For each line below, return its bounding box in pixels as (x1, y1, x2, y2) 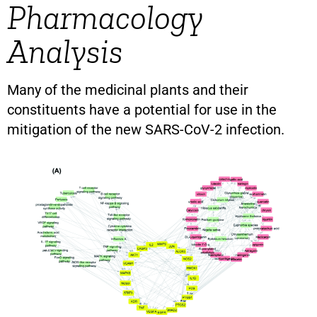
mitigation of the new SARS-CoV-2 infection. (7, 121, 284, 138)
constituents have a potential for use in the (7, 101, 277, 118)
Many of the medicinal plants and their (7, 81, 248, 98)
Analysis (7, 31, 123, 71)
